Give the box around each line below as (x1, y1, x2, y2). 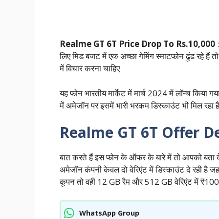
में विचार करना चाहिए (60, 63, 120, 74)
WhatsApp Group (79, 208, 139, 218)
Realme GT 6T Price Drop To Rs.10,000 (60, 38, 215, 50)
